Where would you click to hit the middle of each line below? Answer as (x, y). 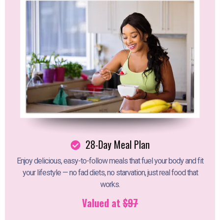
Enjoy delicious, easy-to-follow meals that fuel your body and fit (110, 161)
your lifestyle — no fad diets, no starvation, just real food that (110, 172)
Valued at (102, 203)
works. (110, 184)
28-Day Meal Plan (116, 144)
